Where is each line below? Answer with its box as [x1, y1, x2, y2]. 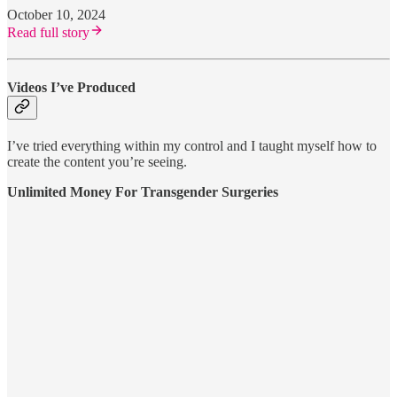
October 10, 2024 [7, 7, 105, 23]
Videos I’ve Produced [7, 79, 136, 95]
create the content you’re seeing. [7, 153, 187, 169]
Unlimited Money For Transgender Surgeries [7, 183, 278, 199]
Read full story [7, 25, 90, 41]
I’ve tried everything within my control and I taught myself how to [7, 137, 377, 153]
